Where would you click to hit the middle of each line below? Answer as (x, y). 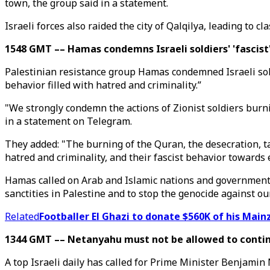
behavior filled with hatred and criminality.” (103, 85)
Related (22, 216)
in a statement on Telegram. (68, 121)
